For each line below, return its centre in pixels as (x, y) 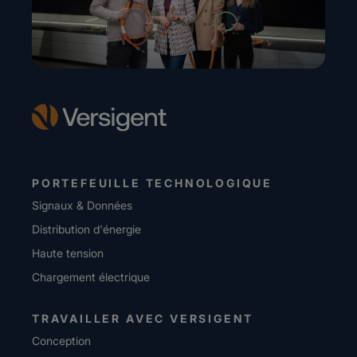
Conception (61, 341)
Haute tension (68, 253)
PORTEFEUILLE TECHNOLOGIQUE (153, 183)
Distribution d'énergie (86, 229)
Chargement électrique (91, 277)
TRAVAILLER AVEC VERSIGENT (143, 318)
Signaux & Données (82, 205)
